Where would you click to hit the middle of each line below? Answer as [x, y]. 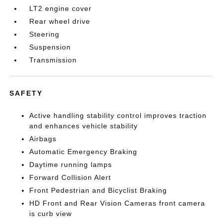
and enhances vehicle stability [84, 126]
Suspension [50, 47]
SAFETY [26, 93]
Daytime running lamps [71, 165]
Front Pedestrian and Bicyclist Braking [98, 190]
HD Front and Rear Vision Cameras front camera [117, 203]
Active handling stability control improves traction [118, 115]
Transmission [53, 60]
